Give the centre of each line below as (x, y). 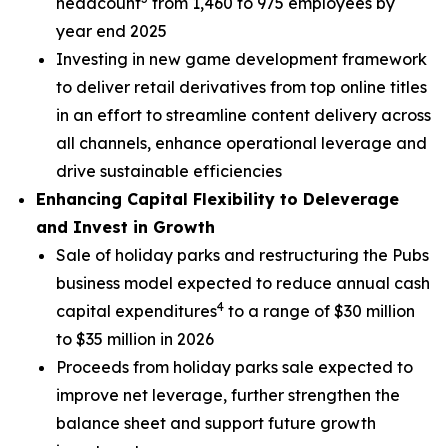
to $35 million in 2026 (135, 339)
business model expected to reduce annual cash (243, 283)
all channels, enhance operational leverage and (241, 143)
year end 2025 (111, 31)
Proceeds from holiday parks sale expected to (234, 367)
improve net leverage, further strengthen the (228, 395)
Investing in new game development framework (241, 59)
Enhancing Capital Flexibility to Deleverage (217, 199)
